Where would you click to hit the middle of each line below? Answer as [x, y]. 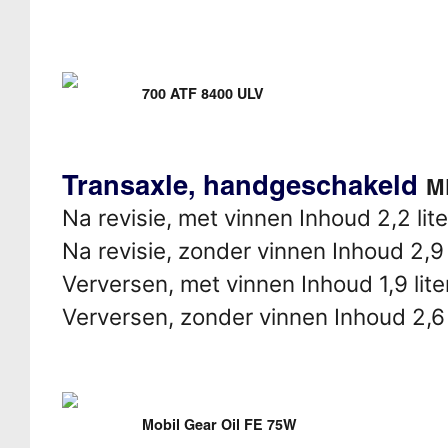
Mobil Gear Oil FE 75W [219, 424]
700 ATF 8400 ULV [202, 93]
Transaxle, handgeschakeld [243, 184]
